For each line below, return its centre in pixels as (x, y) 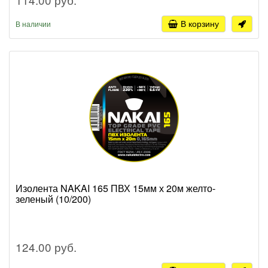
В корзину (200, 24)
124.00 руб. (46, 247)
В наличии (33, 24)
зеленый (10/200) (53, 199)
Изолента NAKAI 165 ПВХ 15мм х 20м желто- (115, 188)
